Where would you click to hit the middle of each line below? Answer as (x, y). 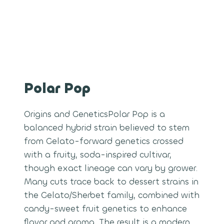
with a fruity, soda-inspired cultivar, (98, 154)
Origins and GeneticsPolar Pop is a (94, 114)
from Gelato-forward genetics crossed (104, 141)
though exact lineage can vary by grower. (111, 168)
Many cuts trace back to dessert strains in (111, 181)
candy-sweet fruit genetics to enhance (105, 208)
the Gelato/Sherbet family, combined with (112, 195)
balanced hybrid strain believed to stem (107, 127)
